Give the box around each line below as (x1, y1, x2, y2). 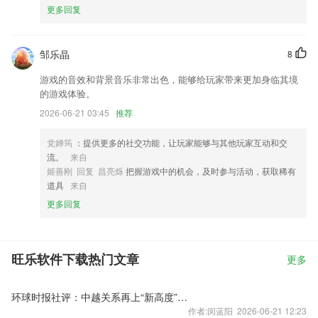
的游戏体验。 (40, 87, 95, 100)
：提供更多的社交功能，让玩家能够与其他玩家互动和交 (72, 136, 287, 148)
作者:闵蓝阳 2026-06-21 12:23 (188, 305, 307, 317)
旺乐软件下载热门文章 (11, 253, 139, 267)
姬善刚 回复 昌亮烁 (47, 165, 124, 177)
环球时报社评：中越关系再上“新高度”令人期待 (177, 290, 187, 304)
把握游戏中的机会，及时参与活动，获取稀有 (124, 165, 296, 177)
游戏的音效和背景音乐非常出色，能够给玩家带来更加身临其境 (40, 72, 298, 86)
